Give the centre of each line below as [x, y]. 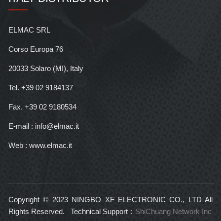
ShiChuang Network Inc [173, 211]
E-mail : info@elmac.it [43, 126]
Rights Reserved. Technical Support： [72, 211]
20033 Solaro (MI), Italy [46, 68]
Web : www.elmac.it [40, 145]
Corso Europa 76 [36, 49]
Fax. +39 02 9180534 [42, 107]
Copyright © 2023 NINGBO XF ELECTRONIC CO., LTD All [110, 199]
